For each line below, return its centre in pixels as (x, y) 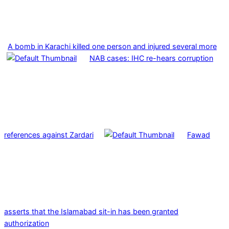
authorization (27, 223)
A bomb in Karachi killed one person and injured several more (112, 46)
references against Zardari (49, 134)
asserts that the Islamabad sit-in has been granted (91, 211)
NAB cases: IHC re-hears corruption (151, 58)
